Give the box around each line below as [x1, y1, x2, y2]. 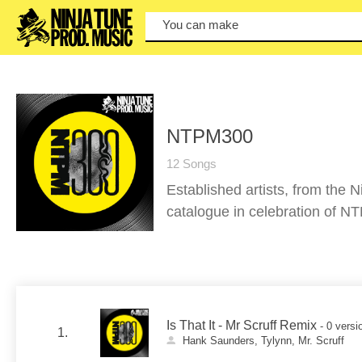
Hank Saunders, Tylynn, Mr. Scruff [182, 335, 344, 347]
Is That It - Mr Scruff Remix [166, 318, 317, 332]
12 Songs [166, 157, 217, 170]
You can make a [162, 18, 248, 32]
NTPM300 [166, 125, 253, 147]
